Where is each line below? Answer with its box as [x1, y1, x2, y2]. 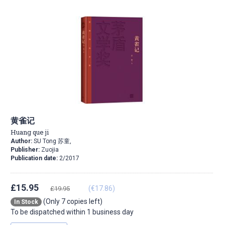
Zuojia [41, 146, 59, 154]
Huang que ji [11, 128, 49, 137]
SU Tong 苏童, [32, 138, 71, 145]
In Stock [14, 198, 38, 206]
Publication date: [11, 155, 59, 162]
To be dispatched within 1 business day [11, 208, 134, 216]
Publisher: [11, 146, 41, 154]
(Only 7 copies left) [42, 197, 102, 206]
